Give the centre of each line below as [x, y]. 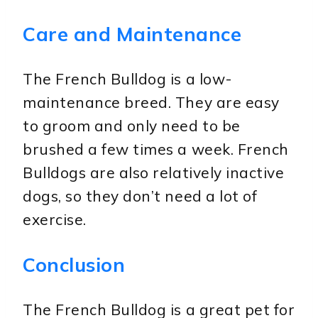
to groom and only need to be [132, 125]
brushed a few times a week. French [156, 149]
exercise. [55, 219]
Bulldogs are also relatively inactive [154, 172]
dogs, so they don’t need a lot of [140, 196]
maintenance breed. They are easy [151, 102]
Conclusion [74, 264]
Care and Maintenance [132, 34]
